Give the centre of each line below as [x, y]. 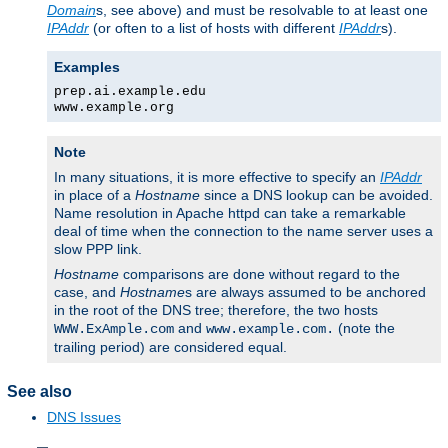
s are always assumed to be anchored [305, 291]
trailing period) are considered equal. [170, 346]
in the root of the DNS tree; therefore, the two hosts [216, 309]
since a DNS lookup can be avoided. [316, 194]
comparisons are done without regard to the [259, 273]
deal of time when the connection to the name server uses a [243, 230]
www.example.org [114, 107]
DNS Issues [84, 416]
